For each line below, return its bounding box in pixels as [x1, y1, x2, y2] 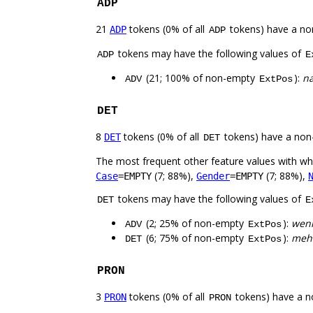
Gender [196, 170, 230, 182]
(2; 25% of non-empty [143, 217, 247, 231]
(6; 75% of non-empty [143, 231, 247, 245]
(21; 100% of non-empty [143, 71, 258, 85]
